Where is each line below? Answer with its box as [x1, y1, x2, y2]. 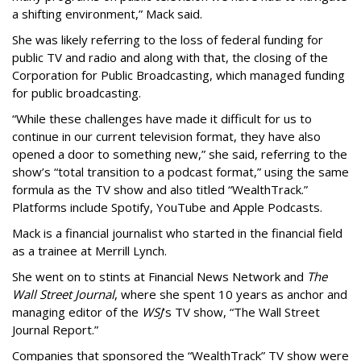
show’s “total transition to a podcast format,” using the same [12, 164, 349, 180]
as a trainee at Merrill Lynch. [12, 243, 167, 259]
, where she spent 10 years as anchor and [114, 286, 347, 303]
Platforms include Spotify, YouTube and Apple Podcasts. [12, 199, 322, 216]
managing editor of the [12, 304, 142, 321]
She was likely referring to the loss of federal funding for [12, 31, 323, 48]
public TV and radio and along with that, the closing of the [12, 49, 328, 66]
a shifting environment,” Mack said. [12, 6, 202, 23]
